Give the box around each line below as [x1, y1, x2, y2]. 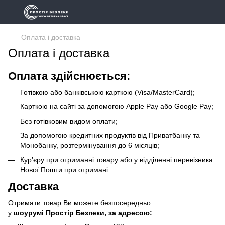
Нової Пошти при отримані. [20, 165, 110, 174]
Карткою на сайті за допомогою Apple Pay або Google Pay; [20, 102, 213, 111]
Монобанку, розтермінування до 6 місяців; [20, 141, 159, 150]
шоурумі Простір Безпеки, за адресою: [12, 208, 152, 217]
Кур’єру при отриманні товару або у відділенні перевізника [20, 155, 213, 164]
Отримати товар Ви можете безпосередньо [8, 198, 151, 207]
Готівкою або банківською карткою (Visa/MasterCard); [20, 88, 195, 96]
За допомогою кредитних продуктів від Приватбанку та [20, 131, 200, 140]
